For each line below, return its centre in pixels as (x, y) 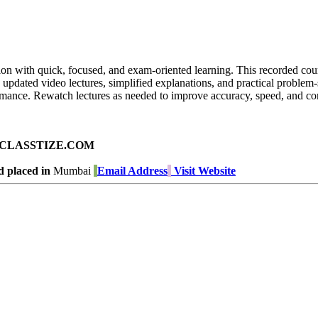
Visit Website (205, 171)
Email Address (132, 171)
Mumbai (71, 171)
